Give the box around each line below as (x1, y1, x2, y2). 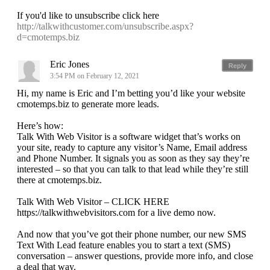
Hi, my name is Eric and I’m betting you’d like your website (17, 88, 245, 99)
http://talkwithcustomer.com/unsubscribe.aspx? (17, 21, 193, 32)
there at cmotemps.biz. (17, 175, 102, 186)
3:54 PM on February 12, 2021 (50, 72, 141, 81)
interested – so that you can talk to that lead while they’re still (17, 164, 248, 175)
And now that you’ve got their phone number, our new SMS (17, 229, 246, 240)
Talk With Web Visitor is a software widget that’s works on (17, 131, 240, 142)
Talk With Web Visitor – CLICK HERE (17, 196, 169, 207)
